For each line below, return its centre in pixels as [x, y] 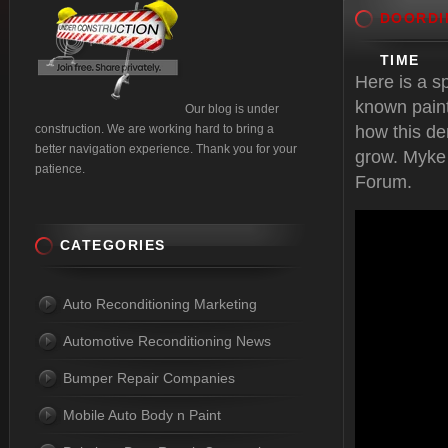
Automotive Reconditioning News [167, 341]
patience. [60, 169]
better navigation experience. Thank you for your [166, 149]
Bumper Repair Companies [149, 378]
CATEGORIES [113, 245]
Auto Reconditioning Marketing [160, 304]
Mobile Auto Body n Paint [142, 415]
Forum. [383, 182]
